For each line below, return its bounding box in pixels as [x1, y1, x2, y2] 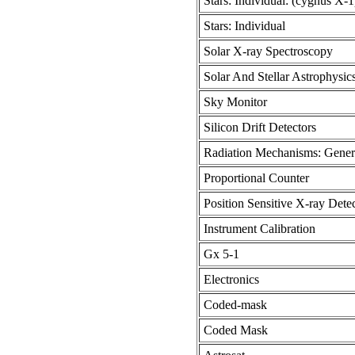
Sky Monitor [203, 95, 267, 109]
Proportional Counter [203, 171, 309, 185]
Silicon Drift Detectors [203, 120, 316, 135]
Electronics [203, 273, 259, 287]
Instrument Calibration [203, 222, 315, 236]
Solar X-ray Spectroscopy [203, 44, 333, 59]
